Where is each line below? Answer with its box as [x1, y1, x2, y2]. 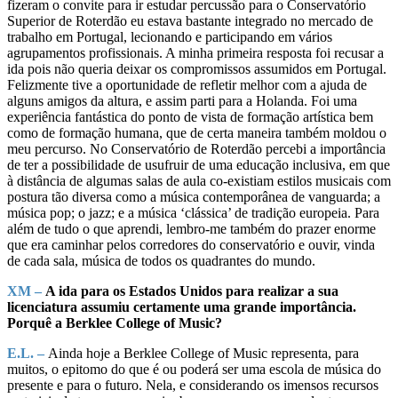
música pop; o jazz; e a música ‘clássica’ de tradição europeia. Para [7, 204, 379, 220]
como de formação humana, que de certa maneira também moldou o [7, 124, 386, 140]
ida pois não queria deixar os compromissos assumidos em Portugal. [7, 60, 386, 76]
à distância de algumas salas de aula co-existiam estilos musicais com [7, 172, 391, 188]
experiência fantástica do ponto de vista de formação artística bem [7, 108, 373, 124]
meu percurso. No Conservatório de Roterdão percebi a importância [7, 140, 386, 156]
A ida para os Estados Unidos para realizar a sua [42, 283, 338, 298]
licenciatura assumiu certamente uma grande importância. [7, 298, 356, 314]
